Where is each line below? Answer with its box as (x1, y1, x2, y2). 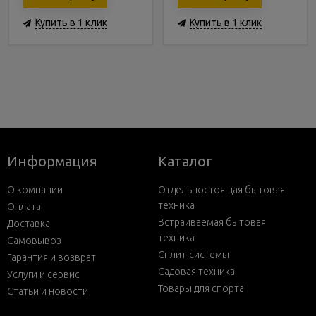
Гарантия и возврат (7, 252, 96, 263)
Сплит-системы (158, 249, 229, 260)
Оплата (7, 201, 41, 212)
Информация (7, 153, 97, 169)
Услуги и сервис (7, 269, 80, 280)
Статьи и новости (7, 286, 88, 297)
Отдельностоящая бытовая (158, 184, 285, 195)
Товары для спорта (158, 283, 244, 294)
